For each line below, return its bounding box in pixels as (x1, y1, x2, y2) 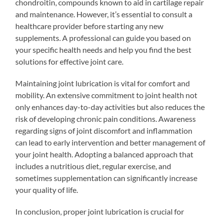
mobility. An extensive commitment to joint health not (15, 90, 198, 100)
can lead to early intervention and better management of (15, 137, 206, 147)
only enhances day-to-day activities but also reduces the (15, 102, 205, 111)
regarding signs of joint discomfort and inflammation (15, 125, 193, 135)
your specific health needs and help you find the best (15, 44, 192, 54)
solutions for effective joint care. (15, 56, 124, 66)
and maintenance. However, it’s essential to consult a (15, 9, 193, 19)
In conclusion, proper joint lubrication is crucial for (15, 206, 184, 216)
